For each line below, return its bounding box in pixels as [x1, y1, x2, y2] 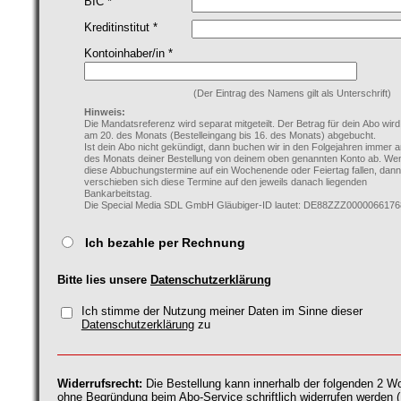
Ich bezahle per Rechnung [85, 235, 245, 251]
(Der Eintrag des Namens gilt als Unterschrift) [193, 88, 391, 99]
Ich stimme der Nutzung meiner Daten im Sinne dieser [81, 303, 363, 318]
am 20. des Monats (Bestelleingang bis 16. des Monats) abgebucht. [84, 130, 379, 141]
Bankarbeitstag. [84, 188, 155, 200]
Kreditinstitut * [84, 21, 158, 35]
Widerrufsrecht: [57, 377, 142, 391]
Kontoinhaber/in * [84, 47, 173, 61]
